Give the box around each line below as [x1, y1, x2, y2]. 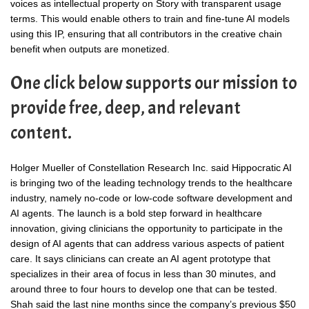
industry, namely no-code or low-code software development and [10, 192, 292, 203]
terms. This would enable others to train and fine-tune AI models [10, 12, 290, 24]
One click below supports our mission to [10, 71, 297, 94]
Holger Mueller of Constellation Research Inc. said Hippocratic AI [10, 161, 292, 173]
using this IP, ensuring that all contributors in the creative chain [10, 28, 282, 39]
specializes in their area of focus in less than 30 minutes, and [10, 268, 276, 279]
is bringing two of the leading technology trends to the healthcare [10, 177, 292, 188]
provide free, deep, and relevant [10, 96, 241, 119]
